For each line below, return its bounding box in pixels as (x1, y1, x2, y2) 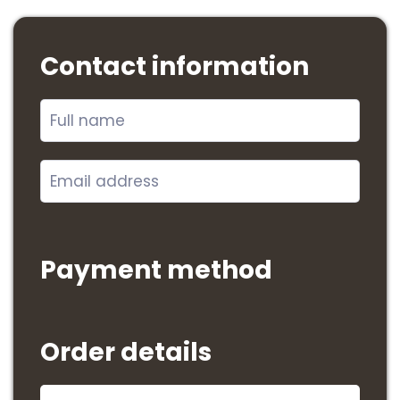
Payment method (40, 253, 272, 287)
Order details (40, 335, 212, 370)
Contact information (40, 49, 309, 84)
